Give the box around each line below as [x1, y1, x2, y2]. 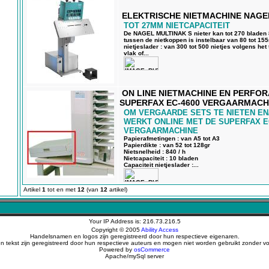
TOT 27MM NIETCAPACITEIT [124, 21, 230, 30]
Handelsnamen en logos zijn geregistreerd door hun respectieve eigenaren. [29, 233, 240, 240]
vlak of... [124, 50, 149, 56]
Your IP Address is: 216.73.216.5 [88, 218, 181, 225]
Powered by [99, 246, 134, 253]
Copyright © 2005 [91, 226, 141, 233]
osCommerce [134, 246, 170, 253]
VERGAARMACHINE [124, 126, 198, 135]
